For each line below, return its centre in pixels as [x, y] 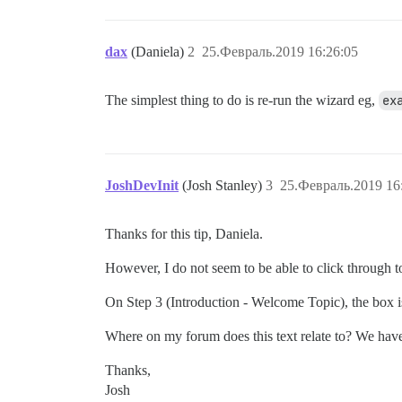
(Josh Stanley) [224, 185]
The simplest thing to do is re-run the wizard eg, [242, 100]
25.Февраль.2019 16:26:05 [280, 52]
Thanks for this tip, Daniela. [184, 234]
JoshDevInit [142, 185]
